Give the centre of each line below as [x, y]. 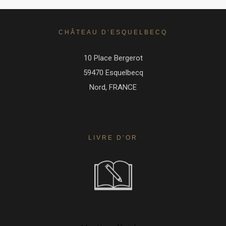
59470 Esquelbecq [113, 73]
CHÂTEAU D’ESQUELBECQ [113, 33]
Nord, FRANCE [113, 88]
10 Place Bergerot [113, 58]
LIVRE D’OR [113, 138]
